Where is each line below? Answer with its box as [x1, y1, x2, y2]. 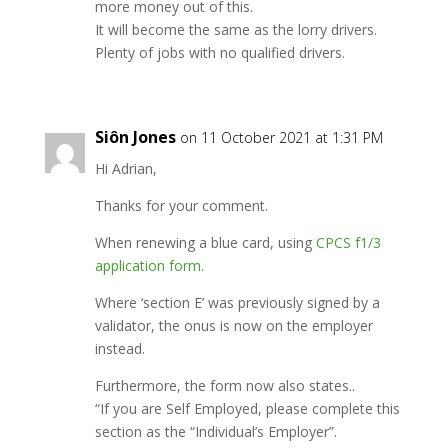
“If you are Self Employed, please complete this [94, 399, 400, 418]
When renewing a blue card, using [94, 233, 316, 252]
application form [94, 256, 201, 275]
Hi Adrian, [94, 159, 157, 178]
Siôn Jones [94, 126, 176, 148]
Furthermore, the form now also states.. [94, 376, 355, 395]
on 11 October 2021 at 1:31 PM [179, 128, 383, 147]
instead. [94, 339, 145, 358]
